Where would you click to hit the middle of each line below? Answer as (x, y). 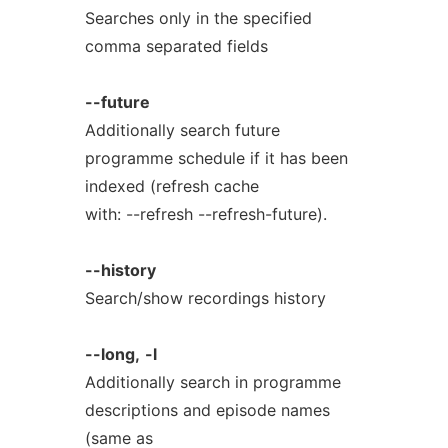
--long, (112, 354)
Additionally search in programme (212, 382)
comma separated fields (176, 46)
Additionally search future (182, 130)
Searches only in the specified (198, 18)
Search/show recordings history (205, 298)
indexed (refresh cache (171, 186)
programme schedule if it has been (216, 158)
